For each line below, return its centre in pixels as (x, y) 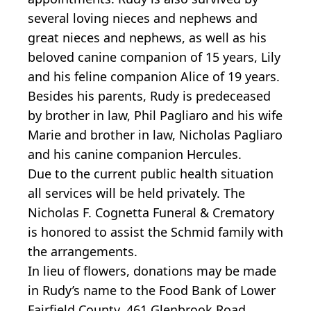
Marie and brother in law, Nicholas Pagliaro (155, 135)
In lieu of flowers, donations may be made (152, 271)
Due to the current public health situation (151, 174)
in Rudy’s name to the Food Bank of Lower (152, 291)
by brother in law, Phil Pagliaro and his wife (155, 116)
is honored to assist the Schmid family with (155, 232)
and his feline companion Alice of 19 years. (154, 77)
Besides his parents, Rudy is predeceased (149, 96)
